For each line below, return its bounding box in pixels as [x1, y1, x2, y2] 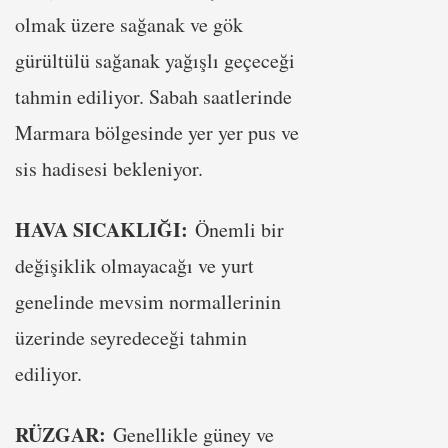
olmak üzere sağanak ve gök [15, 10, 243, 38]
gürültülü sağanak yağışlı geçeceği [15, 46, 295, 74]
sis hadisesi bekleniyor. [15, 154, 203, 182]
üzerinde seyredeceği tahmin [15, 323, 247, 351]
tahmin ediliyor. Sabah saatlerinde [15, 82, 292, 110]
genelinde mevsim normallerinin [15, 287, 281, 315]
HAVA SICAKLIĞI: [15, 214, 195, 244]
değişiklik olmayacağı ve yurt [15, 251, 254, 279]
